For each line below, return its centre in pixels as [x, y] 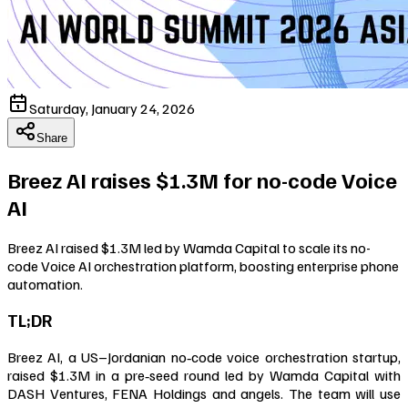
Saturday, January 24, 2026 [112, 108]
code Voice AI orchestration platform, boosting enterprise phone [203, 265]
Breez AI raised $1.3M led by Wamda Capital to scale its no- [189, 247]
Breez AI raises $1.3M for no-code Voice [202, 179]
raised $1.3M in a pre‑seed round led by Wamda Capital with [204, 376]
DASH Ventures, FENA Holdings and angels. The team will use [204, 394]
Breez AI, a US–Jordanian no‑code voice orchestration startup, [204, 357]
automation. [45, 284]
